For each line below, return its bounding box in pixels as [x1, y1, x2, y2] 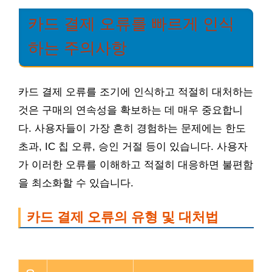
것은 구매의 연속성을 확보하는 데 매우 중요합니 [18, 104, 243, 116]
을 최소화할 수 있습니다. [18, 177, 134, 189]
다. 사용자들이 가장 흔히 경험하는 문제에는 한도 [18, 122, 246, 134]
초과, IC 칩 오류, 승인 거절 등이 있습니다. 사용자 [18, 140, 248, 152]
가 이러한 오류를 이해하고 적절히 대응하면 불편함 [18, 158, 253, 171]
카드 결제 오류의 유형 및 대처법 [27, 209, 219, 225]
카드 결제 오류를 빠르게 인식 [28, 15, 234, 32]
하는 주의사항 [28, 39, 127, 56]
